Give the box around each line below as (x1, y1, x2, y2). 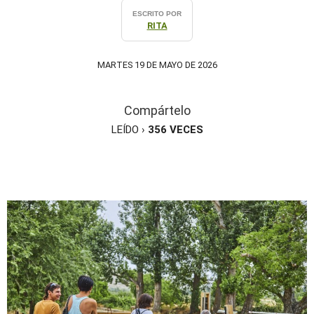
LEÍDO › (111, 123, 148, 136)
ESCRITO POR (132, 10, 182, 18)
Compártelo (123, 102, 191, 118)
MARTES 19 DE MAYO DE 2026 (97, 59, 217, 70)
